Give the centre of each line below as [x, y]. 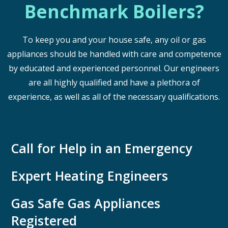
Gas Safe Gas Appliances [86, 203]
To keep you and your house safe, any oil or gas [114, 40]
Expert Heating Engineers [90, 176]
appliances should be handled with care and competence [114, 54]
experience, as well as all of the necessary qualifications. [114, 97]
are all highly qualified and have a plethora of [114, 82]
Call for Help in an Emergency [102, 148]
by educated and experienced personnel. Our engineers [114, 68]
